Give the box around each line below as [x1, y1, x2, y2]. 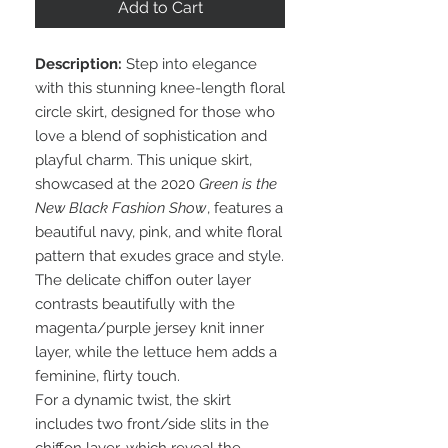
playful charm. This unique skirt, [35, 151, 252, 170]
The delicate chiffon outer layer [35, 271, 251, 290]
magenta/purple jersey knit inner [35, 319, 264, 338]
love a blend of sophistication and [35, 127, 267, 146]
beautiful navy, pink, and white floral [35, 223, 282, 242]
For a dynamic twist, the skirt [35, 391, 231, 410]
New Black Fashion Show [35, 199, 206, 218]
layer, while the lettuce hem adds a [35, 343, 277, 362]
